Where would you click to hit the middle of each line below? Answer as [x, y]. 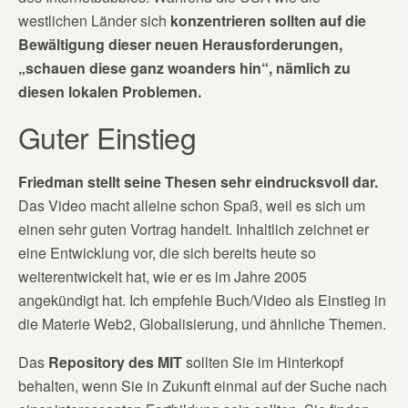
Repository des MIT [117, 362]
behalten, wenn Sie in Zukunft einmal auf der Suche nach [203, 385]
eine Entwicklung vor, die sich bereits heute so [167, 252]
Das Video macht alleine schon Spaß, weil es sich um [192, 205]
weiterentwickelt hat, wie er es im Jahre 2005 [163, 276]
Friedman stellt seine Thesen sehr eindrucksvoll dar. [198, 181]
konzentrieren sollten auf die [268, 20]
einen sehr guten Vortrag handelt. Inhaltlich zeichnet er [194, 229]
